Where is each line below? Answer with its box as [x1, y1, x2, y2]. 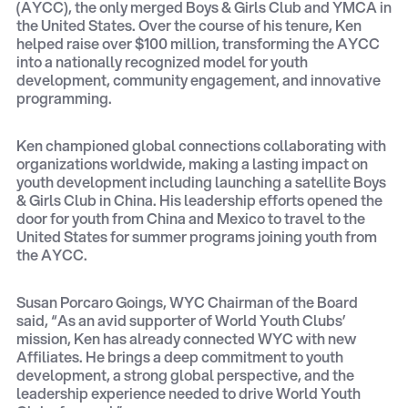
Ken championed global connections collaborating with [16, 134, 386, 156]
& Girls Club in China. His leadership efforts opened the [16, 189, 382, 210]
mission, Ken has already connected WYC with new [16, 327, 356, 349]
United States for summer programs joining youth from [16, 225, 377, 247]
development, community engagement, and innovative [16, 68, 381, 90]
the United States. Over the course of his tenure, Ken [16, 14, 362, 36]
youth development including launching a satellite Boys [16, 170, 386, 192]
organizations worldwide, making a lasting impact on [16, 152, 368, 174]
